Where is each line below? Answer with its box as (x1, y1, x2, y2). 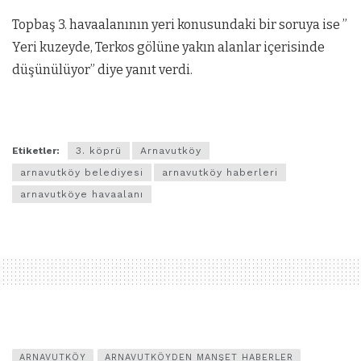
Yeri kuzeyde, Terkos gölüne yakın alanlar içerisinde (12, 39, 325, 56)
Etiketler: (12, 144, 60, 156)
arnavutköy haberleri (162, 166, 278, 178)
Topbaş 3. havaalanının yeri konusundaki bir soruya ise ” (12, 17, 347, 33)
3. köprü (76, 144, 122, 156)
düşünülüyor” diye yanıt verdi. (12, 62, 193, 78)
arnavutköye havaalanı (20, 188, 143, 200)
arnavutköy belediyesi (20, 166, 143, 178)
